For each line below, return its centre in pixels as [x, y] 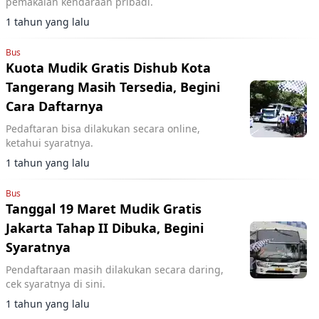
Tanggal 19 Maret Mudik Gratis [104, 209]
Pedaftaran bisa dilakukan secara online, [103, 129]
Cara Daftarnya [54, 106]
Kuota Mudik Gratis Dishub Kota [108, 68]
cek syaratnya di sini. [56, 284]
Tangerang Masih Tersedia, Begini [113, 87]
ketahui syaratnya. [49, 143]
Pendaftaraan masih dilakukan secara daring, [115, 270]
